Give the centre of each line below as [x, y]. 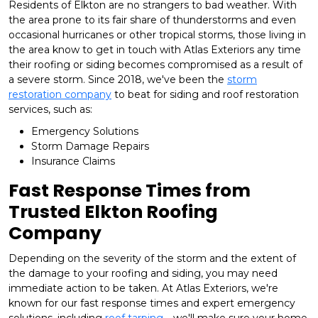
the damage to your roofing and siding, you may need [143, 274]
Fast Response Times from [130, 191]
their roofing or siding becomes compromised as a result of [155, 65]
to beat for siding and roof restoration [205, 95]
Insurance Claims [73, 161]
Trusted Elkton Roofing [113, 212]
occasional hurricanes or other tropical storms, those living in [157, 35]
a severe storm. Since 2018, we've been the [118, 80]
